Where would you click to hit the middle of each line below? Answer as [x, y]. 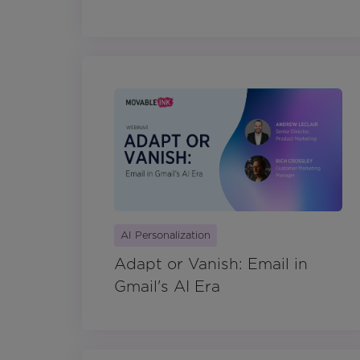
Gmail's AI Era [167, 287]
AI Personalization [166, 235]
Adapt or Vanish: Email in [211, 264]
